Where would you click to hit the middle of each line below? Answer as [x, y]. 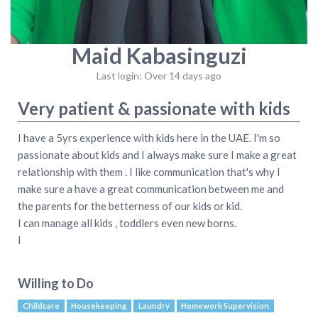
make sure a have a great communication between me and [151, 188]
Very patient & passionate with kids [154, 108]
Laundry [154, 305]
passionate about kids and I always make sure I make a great [157, 154]
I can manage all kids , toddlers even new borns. [127, 223]
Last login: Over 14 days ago [159, 75]
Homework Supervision [225, 305]
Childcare [41, 305]
